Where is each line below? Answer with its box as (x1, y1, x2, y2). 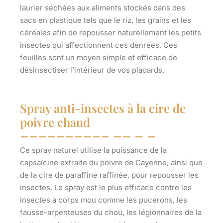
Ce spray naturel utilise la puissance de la (20, 145, 167, 155)
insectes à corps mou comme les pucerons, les (20, 195, 187, 205)
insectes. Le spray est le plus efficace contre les (20, 182, 192, 192)
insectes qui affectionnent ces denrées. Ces (20, 40, 177, 50)
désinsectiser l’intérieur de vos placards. (20, 65, 164, 75)
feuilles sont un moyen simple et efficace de (20, 52, 177, 62)
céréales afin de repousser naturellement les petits (20, 27, 201, 37)
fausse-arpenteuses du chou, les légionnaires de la (20, 207, 202, 217)
